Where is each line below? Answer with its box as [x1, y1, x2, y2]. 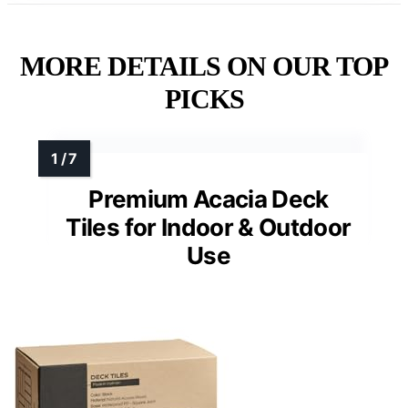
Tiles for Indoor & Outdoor [66, 212, 352, 241]
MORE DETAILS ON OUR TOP [20, 50, 388, 81]
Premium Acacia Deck [88, 184, 329, 213]
